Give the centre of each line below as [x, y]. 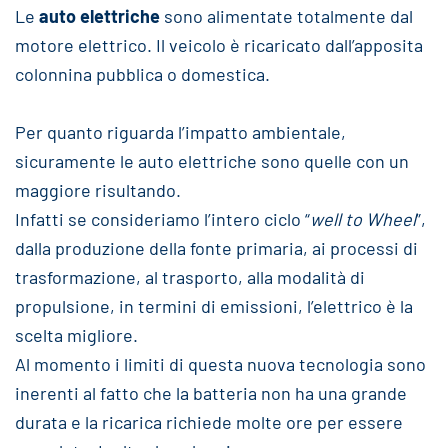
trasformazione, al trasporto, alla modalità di [190, 277]
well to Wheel [363, 219]
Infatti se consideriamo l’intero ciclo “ [162, 219]
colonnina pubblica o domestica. [142, 74]
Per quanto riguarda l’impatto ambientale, [180, 132]
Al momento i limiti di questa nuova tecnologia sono [220, 364]
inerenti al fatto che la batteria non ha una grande [211, 393]
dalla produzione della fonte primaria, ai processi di [216, 248]
